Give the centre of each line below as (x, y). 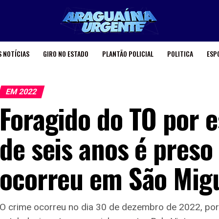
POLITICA (180, 54)
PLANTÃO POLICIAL (128, 54)
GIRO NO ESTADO (66, 54)
